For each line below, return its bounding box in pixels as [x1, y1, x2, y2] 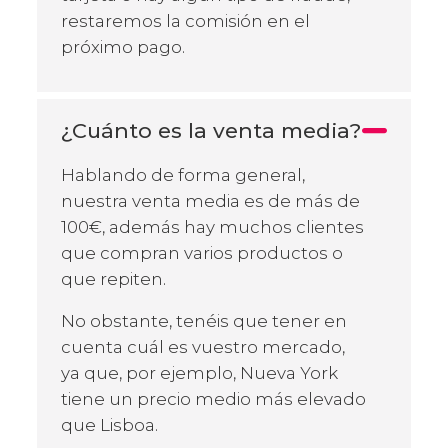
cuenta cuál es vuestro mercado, [61, 336, 345, 357]
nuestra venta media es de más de [61, 190, 360, 211]
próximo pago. [61, 36, 185, 57]
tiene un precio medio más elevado [61, 388, 366, 409]
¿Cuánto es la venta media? [61, 117, 361, 143]
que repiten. [61, 268, 166, 289]
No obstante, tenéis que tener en [61, 310, 347, 331]
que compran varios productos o [61, 242, 343, 263]
